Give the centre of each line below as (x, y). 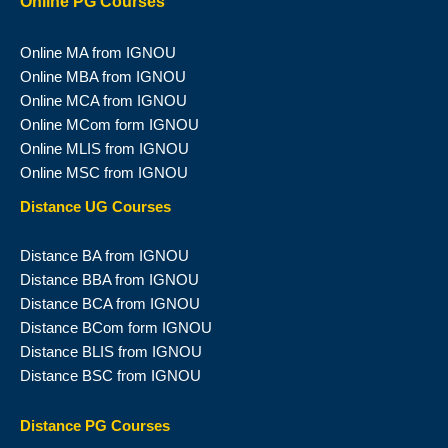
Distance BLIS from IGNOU (111, 352)
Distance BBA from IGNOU (109, 280)
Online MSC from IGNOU (104, 172)
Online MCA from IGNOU (103, 100)
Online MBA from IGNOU (103, 76)
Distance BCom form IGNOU (116, 328)
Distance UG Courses (95, 206)
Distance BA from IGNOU (104, 256)
